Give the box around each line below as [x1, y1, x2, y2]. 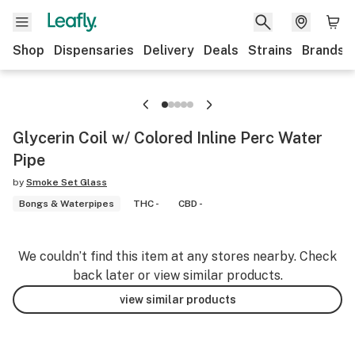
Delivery [143, 43, 194, 58]
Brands [302, 43, 345, 58]
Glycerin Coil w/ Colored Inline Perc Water [13, 128, 323, 147]
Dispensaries [54, 43, 134, 58]
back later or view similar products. [72, 268, 283, 283]
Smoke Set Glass [26, 177, 107, 188]
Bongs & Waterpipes [19, 198, 114, 209]
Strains [248, 43, 292, 58]
